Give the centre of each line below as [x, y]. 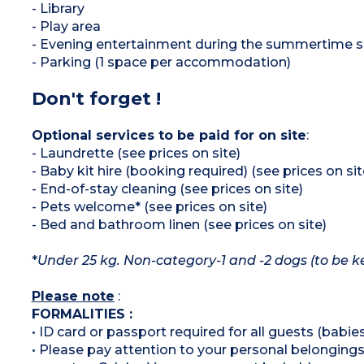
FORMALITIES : [82, 314]
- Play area [66, 26]
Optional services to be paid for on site [169, 135]
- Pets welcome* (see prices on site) [149, 206]
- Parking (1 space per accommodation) [161, 62]
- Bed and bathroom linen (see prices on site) [179, 224]
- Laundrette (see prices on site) [136, 153]
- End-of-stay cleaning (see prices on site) [167, 188]
